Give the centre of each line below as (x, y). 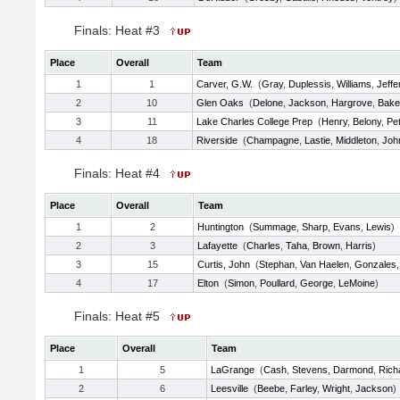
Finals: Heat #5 (119, 316)
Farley (304, 388)
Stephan (277, 264)
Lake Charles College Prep (254, 121)
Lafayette (217, 246)
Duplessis (310, 84)
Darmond (353, 370)
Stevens (310, 370)
